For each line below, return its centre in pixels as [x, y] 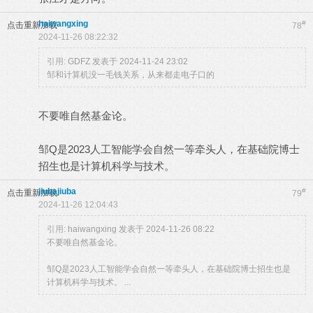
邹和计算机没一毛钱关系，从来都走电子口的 [131, 75]
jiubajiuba [57, 191]
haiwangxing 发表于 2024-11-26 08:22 [141, 229]
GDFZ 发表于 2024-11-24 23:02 [128, 61]
